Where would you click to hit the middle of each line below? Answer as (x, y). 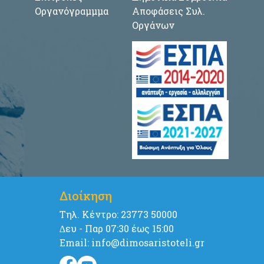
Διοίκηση (86, 195)
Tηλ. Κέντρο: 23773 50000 (118, 214)
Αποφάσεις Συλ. (169, 11)
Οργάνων (153, 25)
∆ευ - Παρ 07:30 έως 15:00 (117, 228)
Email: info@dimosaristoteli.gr (132, 242)
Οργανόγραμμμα (72, 11)
